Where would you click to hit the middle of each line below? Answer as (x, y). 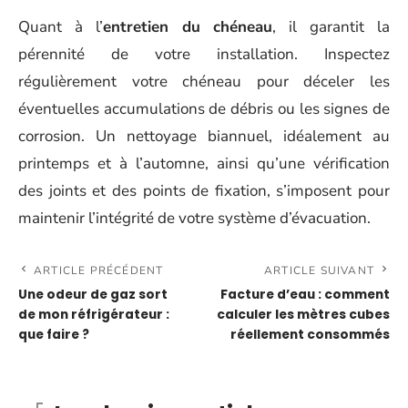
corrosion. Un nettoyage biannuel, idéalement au (204, 137)
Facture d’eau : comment (305, 295)
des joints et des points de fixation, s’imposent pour (204, 191)
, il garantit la (331, 27)
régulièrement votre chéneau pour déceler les (204, 82)
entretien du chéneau (188, 27)
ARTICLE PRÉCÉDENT (99, 271)
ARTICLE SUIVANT (319, 271)
